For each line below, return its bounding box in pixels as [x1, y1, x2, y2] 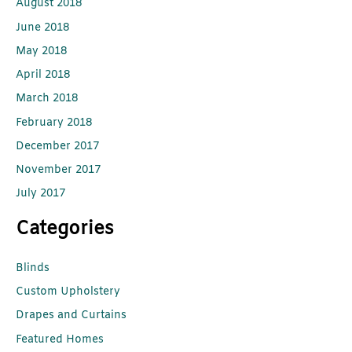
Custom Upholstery [16, 284, 120, 300]
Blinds [16, 260, 49, 276]
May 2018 [16, 43, 67, 59]
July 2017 [16, 186, 65, 202]
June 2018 [16, 20, 69, 35]
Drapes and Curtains [16, 308, 126, 324]
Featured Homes [16, 332, 104, 347]
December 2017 [16, 138, 99, 154]
